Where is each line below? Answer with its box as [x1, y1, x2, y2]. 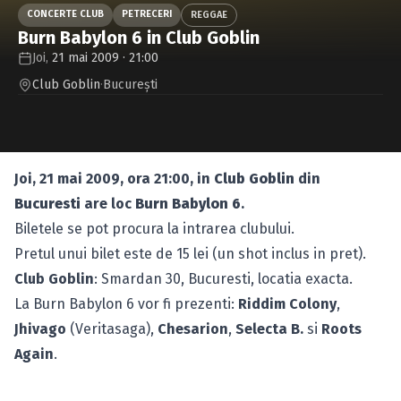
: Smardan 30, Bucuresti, [94, 270, 258, 287]
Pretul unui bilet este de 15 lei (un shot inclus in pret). [14, 245, 366, 262]
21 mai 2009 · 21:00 [52, 50, 158, 65]
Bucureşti [103, 77, 158, 92]
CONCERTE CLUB [27, 8, 104, 20]
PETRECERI [122, 8, 172, 20]
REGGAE [191, 9, 227, 21]
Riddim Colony [238, 295, 337, 312]
